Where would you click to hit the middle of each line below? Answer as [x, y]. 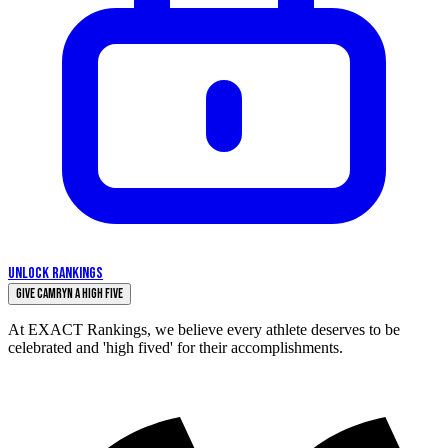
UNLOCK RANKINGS [55, 274]
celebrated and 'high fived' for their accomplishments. [175, 348]
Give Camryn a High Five [69, 294]
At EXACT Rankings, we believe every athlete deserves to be [204, 330]
